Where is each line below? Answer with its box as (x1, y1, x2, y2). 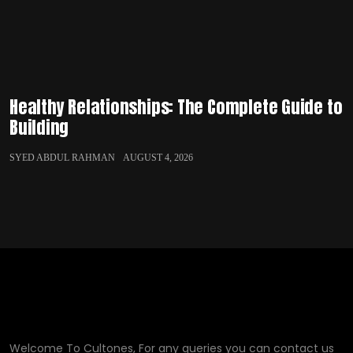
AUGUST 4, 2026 (123, 152, 193, 163)
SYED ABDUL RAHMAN (9, 152, 115, 163)
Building (9, 114, 69, 140)
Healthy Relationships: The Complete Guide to (9, 94, 343, 120)
